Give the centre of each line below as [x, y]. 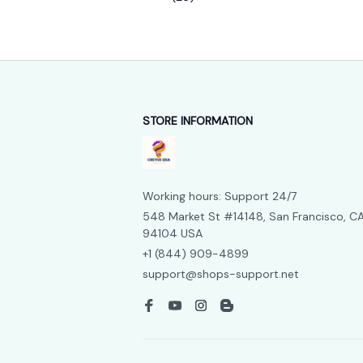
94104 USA [173, 234]
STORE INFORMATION [198, 121]
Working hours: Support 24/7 [220, 196]
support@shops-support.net [221, 274]
